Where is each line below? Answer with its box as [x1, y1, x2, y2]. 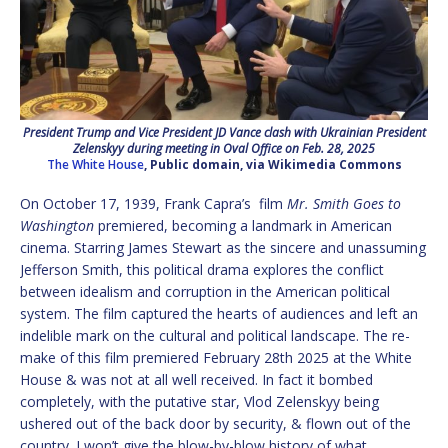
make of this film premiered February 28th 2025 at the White [20, 347, 412, 367]
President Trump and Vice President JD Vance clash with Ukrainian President [22, 123, 426, 141]
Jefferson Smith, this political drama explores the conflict [20, 259, 384, 279]
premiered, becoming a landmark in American [94, 215, 392, 235]
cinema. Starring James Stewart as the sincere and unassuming [20, 237, 426, 257]
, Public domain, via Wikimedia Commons [143, 155, 402, 173]
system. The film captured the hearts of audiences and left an [20, 303, 418, 323]
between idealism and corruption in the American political [20, 281, 390, 301]
